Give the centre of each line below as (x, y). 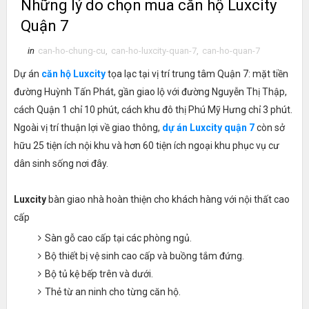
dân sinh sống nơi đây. (61, 163)
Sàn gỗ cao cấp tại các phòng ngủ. (118, 238)
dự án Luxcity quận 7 (208, 128)
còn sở (269, 128)
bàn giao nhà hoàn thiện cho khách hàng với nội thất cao (168, 199)
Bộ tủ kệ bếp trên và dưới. (99, 274)
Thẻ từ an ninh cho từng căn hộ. (112, 292)
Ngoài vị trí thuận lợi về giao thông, (88, 128)
